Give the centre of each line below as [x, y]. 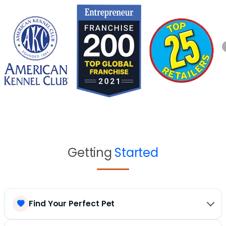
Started [136, 152]
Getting [91, 152]
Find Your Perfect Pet [72, 203]
